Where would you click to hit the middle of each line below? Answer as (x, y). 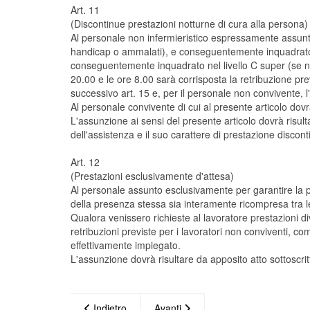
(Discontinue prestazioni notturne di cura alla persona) (189, 24)
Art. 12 (85, 162)
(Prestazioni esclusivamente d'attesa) (152, 176)
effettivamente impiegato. (126, 245)
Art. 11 (85, 10)
